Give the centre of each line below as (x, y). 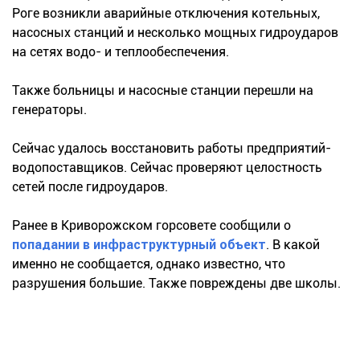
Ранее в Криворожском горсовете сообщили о (151, 225)
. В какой (293, 244)
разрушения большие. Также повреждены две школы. (176, 283)
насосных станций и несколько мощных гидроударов (175, 32)
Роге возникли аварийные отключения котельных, (166, 13)
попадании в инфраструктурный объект (139, 244)
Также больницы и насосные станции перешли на (163, 90)
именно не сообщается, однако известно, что (149, 264)
